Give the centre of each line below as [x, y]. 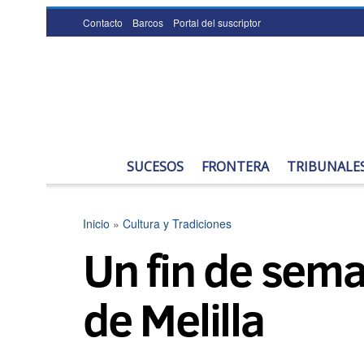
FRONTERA [235, 167]
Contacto [103, 22]
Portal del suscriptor [217, 22]
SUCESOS [155, 167]
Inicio [96, 223]
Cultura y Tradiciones [177, 223]
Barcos [148, 22]
